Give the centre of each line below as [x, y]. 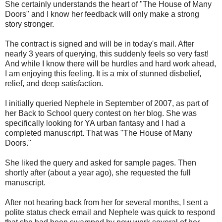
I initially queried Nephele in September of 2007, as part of [107, 103]
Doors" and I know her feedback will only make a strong [102, 14]
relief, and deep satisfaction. [54, 83]
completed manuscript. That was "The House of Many [99, 133]
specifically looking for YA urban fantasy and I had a [95, 123]
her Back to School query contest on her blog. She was [101, 113]
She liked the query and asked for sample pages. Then [101, 163]
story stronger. [29, 24]
